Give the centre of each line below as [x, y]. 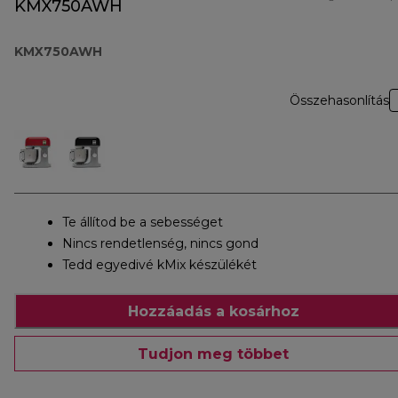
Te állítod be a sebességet [143, 223]
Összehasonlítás [339, 101]
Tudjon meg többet [213, 354]
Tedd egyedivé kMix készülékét [159, 265]
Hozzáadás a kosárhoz [213, 311]
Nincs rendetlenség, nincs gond [160, 244]
